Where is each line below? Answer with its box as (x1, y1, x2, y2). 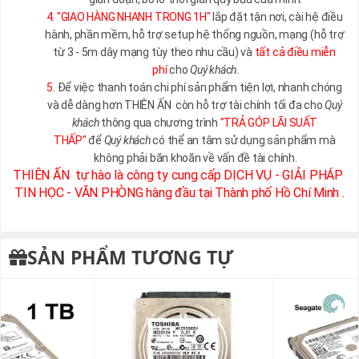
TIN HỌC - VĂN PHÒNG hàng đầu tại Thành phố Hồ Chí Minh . (14, 185, 345, 201)
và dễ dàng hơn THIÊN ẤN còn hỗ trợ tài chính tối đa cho (46, 99, 325, 112)
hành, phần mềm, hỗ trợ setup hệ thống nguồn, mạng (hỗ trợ (45, 28, 345, 42)
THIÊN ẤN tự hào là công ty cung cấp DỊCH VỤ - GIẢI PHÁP (13, 167, 343, 184)
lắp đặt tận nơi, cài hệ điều (210, 10, 343, 24)
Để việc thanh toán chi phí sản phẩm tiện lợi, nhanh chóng (54, 81, 342, 95)
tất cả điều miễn (254, 46, 336, 59)
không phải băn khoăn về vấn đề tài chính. (94, 151, 297, 165)
